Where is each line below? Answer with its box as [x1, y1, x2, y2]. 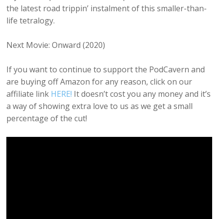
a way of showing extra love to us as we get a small [6, 101, 193, 111]
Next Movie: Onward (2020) [6, 40, 106, 50]
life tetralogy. [6, 15, 55, 26]
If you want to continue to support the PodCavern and [6, 64, 205, 75]
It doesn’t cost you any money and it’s [72, 88, 211, 99]
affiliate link [6, 88, 51, 99]
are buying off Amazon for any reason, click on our [6, 76, 193, 87]
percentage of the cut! [6, 113, 88, 124]
